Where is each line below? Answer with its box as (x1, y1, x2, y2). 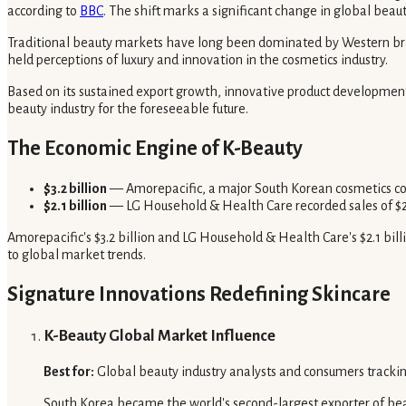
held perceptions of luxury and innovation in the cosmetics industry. (7, 52, 388, 67)
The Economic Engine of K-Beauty (7, 137, 303, 159)
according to (7, 3, 80, 18)
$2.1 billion (43, 198, 107, 213)
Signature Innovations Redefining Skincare (7, 283, 391, 305)
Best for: (43, 364, 94, 380)
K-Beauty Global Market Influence (43, 327, 275, 345)
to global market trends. (7, 246, 146, 262)
